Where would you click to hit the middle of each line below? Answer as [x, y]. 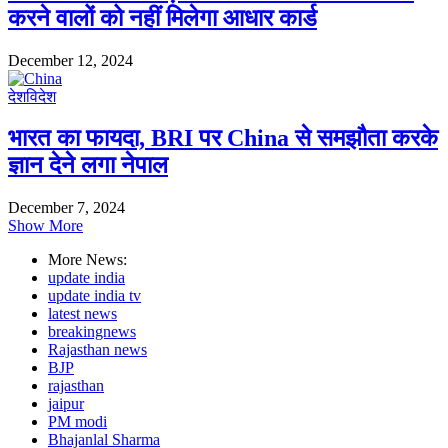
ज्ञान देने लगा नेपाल [88, 165]
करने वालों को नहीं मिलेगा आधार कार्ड [162, 17]
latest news [82, 314]
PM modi [77, 422]
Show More [45, 226]
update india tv [94, 296]
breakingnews [92, 332]
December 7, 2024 [66, 208]
